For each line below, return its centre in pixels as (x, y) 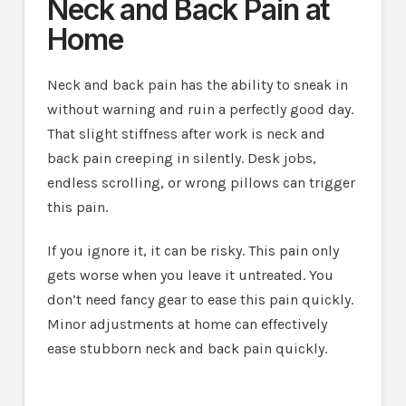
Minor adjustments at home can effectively (187, 324)
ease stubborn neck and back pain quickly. (187, 349)
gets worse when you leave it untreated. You (190, 275)
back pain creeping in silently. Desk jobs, (181, 159)
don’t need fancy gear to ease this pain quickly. (200, 300)
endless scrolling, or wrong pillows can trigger (201, 183)
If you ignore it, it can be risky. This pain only (193, 251)
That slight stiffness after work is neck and (186, 134)
